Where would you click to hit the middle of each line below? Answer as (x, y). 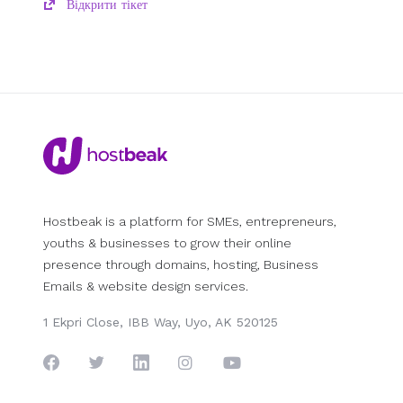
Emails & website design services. (146, 286)
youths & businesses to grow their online (167, 243)
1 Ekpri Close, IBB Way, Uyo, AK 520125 (161, 322)
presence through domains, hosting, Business (181, 264)
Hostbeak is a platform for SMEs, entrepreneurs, (190, 221)
